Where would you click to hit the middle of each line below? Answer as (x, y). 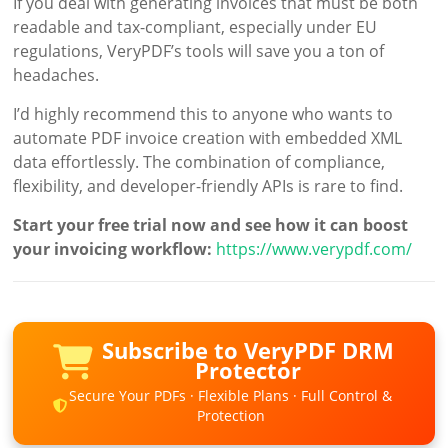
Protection (230, 416)
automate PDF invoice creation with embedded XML (208, 138)
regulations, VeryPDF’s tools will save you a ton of (199, 51)
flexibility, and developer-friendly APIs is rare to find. (208, 186)
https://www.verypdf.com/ (314, 249)
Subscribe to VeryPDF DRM (247, 351)
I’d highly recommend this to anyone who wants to (203, 114)
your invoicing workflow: (113, 249)
